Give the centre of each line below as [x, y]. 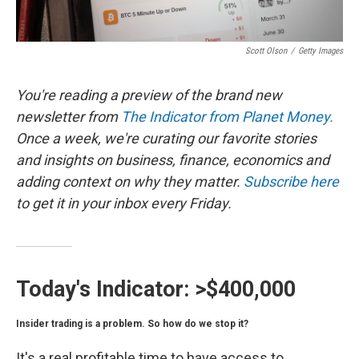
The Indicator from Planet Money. [227, 116]
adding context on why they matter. [130, 181]
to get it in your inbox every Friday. [124, 203]
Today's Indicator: [105, 289]
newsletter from [69, 116]
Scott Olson [266, 50]
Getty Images [321, 50]
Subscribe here [291, 181]
